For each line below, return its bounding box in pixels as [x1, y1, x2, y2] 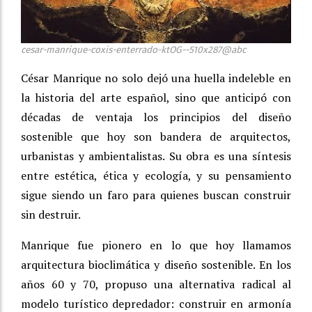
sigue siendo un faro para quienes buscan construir [21, 187, 291, 203]
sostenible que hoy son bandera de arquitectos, [21, 129, 291, 145]
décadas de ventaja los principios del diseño [21, 109, 291, 125]
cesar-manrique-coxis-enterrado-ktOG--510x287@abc [21, 44, 246, 56]
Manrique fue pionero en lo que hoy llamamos [21, 237, 291, 253]
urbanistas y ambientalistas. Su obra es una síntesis [21, 148, 291, 164]
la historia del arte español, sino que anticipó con [21, 90, 291, 106]
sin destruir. [21, 207, 81, 223]
